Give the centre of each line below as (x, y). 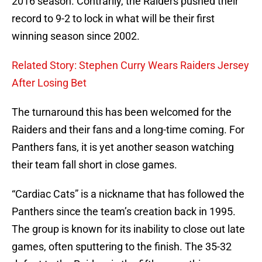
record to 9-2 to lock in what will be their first (113, 19)
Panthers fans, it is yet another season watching (123, 147)
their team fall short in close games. (94, 165)
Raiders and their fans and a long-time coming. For (128, 130)
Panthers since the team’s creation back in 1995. (124, 212)
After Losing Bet (49, 83)
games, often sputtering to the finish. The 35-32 (122, 247)
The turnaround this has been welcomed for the (122, 112)
